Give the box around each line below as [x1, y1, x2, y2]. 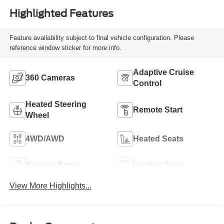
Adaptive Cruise [133, 67, 194, 76]
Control [133, 78, 161, 87]
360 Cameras [25, 73, 75, 82]
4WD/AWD [25, 134, 64, 143]
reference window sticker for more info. [9, 43, 121, 51]
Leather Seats [133, 160, 185, 169]
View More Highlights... [9, 181, 91, 190]
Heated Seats [133, 134, 183, 143]
